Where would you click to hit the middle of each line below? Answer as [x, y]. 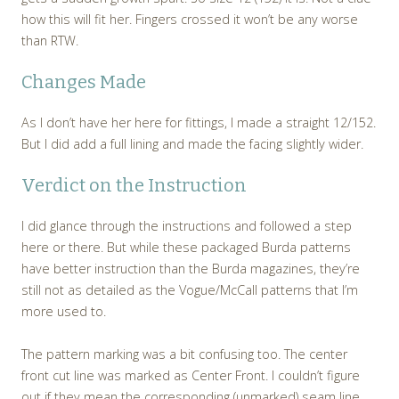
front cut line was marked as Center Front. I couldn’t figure [191, 376]
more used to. [64, 312]
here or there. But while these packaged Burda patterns [186, 248]
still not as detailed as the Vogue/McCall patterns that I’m [190, 290]
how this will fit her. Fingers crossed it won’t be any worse [190, 20]
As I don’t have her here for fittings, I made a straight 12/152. [199, 123]
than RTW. [50, 41]
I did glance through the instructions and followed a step [187, 226]
